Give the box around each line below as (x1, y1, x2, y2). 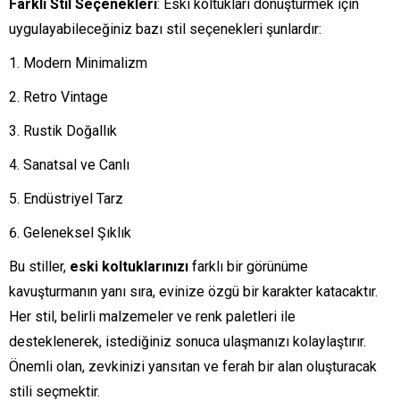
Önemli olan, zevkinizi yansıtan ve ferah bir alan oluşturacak (9, 358, 377, 376)
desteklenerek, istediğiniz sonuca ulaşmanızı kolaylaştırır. (9, 333, 366, 351)
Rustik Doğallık (23, 122, 117, 140)
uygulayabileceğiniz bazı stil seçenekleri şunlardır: (9, 21, 321, 38)
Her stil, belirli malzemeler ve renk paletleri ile (9, 308, 296, 326)
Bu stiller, (9, 258, 70, 276)
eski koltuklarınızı (70, 258, 188, 276)
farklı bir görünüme (188, 258, 308, 276)
